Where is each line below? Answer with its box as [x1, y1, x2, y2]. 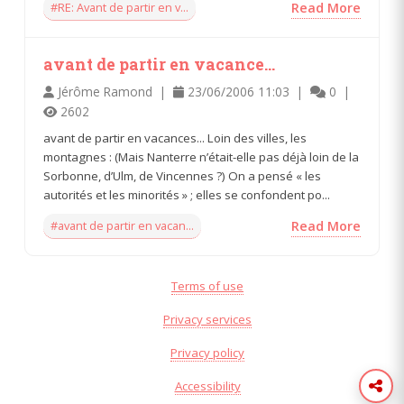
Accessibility [174, 377, 241, 394]
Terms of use [171, 277, 243, 294]
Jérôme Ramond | [53, 82, 173, 100]
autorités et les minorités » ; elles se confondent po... [42, 186, 330, 203]
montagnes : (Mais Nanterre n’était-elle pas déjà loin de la [42, 148, 359, 165]
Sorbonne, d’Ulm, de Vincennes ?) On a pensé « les [42, 167, 321, 184]
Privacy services [163, 310, 252, 327]
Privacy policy [170, 344, 244, 361]
